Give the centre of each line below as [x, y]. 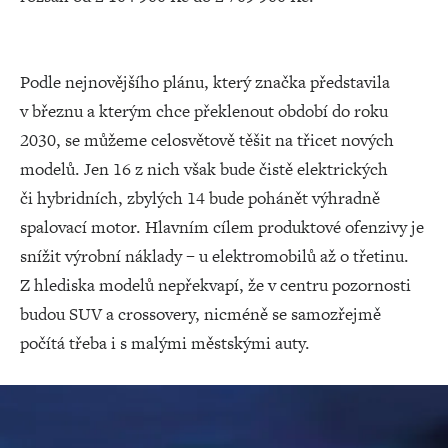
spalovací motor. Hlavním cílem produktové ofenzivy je [222, 227]
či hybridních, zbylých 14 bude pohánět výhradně [200, 198]
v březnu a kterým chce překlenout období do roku [204, 111]
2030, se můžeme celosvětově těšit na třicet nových [207, 140]
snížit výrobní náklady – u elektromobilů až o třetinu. [214, 256]
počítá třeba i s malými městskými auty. [165, 343]
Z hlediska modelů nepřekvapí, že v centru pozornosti [215, 285]
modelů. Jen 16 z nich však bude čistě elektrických [204, 169]
